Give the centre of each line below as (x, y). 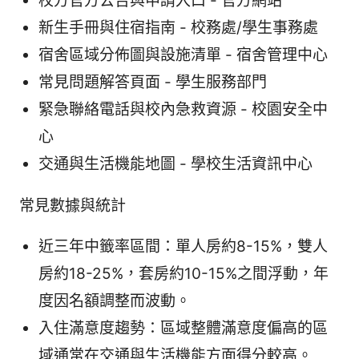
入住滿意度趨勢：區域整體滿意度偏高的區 (183, 329)
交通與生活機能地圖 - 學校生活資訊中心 (175, 164)
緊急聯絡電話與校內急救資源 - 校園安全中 (183, 110)
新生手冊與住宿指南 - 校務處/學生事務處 (178, 28)
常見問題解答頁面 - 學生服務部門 (153, 83)
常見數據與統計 (73, 206)
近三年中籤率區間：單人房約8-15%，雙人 (183, 247)
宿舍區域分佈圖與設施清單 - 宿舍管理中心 (183, 55)
